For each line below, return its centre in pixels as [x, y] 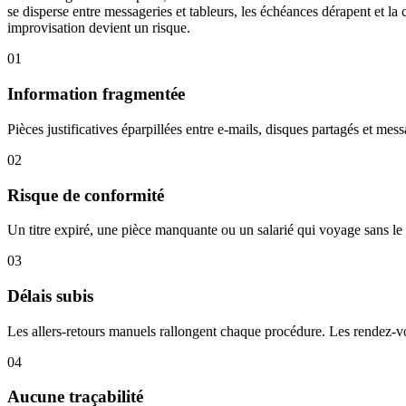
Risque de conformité [86, 195]
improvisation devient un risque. [99, 28]
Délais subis [50, 296]
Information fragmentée [96, 94]
